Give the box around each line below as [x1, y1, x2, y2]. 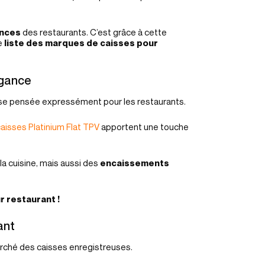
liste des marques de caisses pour [2, 37, 158, 48]
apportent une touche [99, 121, 189, 132]
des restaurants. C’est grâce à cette [21, 27, 167, 37]
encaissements [100, 157, 169, 168]
